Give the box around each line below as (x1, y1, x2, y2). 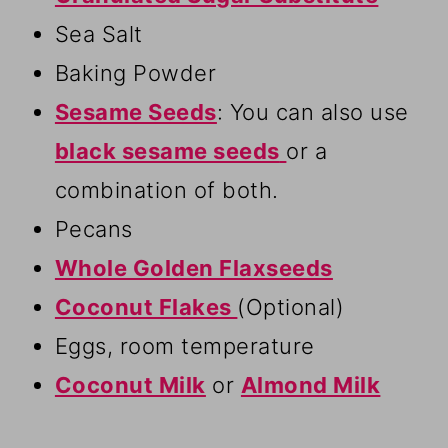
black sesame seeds (54, 137, 280, 164)
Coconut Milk (54, 371, 206, 398)
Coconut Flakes (54, 293, 238, 320)
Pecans (54, 215, 133, 242)
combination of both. (54, 176, 279, 203)
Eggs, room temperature (54, 332, 315, 359)
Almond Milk (240, 371, 381, 398)
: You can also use (216, 98, 409, 125)
